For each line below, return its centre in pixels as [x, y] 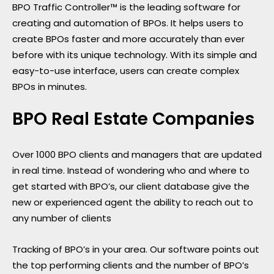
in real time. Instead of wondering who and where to [131, 170]
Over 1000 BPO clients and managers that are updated [137, 154]
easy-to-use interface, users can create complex [126, 70]
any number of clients [62, 218]
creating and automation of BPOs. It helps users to [128, 23]
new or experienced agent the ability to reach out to [133, 202]
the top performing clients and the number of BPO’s [131, 265]
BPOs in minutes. [50, 86]
